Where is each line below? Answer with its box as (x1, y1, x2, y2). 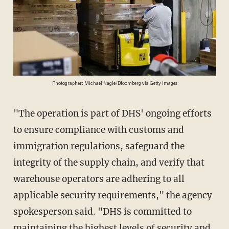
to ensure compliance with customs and (13, 124, 184, 136)
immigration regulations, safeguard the (13, 141, 185, 152)
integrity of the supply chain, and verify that (13, 157, 204, 169)
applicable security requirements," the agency (13, 190, 212, 201)
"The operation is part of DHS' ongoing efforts (13, 108, 25, 120)
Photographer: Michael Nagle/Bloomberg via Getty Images (52, 81, 177, 87)
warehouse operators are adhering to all (13, 173, 185, 185)
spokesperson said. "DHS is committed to (13, 206, 192, 218)
